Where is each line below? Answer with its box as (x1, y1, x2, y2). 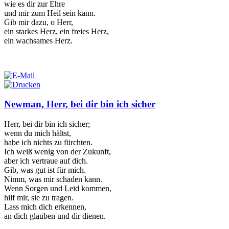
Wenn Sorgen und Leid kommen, (4, 184, 111, 193)
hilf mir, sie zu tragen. (4, 193, 74, 202)
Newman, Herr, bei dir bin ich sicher (4, 99, 155, 110)
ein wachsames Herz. (4, 36, 73, 45)
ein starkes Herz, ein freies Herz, (4, 27, 109, 36)
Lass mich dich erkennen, (4, 202, 86, 212)
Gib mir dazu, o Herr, (4, 17, 73, 27)
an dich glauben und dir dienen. (4, 212, 106, 221)
